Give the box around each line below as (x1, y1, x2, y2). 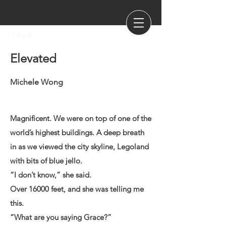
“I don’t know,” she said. (10, 170, 91, 180)
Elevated (10, 51, 56, 66)
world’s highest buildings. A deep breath (10, 128, 144, 137)
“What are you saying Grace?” (10, 212, 111, 222)
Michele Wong (10, 77, 63, 87)
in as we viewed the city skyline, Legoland (10, 142, 149, 151)
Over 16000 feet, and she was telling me (10, 184, 144, 194)
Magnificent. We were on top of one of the (10, 114, 151, 123)
